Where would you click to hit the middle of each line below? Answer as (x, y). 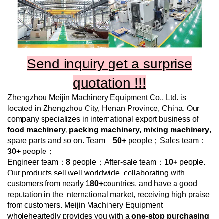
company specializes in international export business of (103, 119)
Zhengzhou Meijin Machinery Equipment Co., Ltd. (93, 97)
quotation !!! (109, 83)
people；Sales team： (166, 140)
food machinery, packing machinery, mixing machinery (108, 130)
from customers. (36, 205)
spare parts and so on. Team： (60, 140)
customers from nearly (46, 183)
